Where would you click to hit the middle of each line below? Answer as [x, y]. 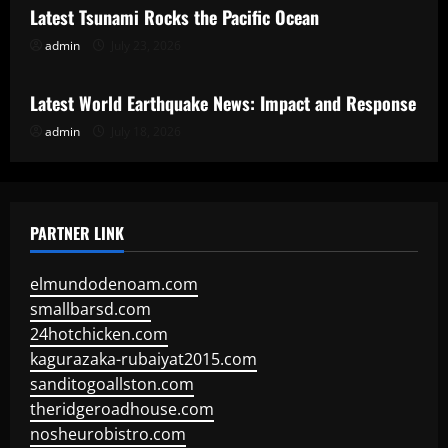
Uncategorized [95, 50]
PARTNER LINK [77, 233]
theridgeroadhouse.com [122, 409]
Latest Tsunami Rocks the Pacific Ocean [174, 17]
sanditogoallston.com [112, 384]
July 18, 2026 [144, 131]
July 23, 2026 [144, 45]
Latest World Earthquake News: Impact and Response [223, 103]
